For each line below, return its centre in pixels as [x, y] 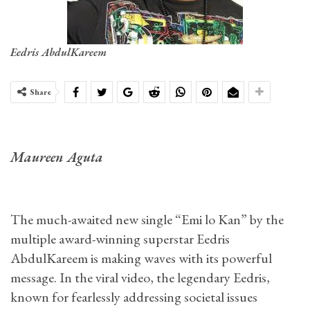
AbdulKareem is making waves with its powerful [141, 258]
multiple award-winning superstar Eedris [120, 239]
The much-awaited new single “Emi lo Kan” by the [147, 219]
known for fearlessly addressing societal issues [134, 297]
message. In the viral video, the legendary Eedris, [140, 277]
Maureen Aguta [57, 157]
